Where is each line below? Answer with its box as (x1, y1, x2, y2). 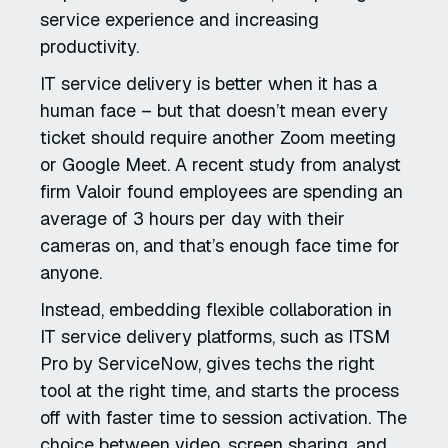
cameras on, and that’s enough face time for (40, 233, 400, 257)
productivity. (40, 34, 139, 58)
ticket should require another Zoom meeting (40, 125, 396, 149)
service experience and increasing (40, 7, 319, 31)
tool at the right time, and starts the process (40, 378, 399, 402)
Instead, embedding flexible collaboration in (40, 297, 392, 321)
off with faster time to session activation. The (40, 405, 407, 429)
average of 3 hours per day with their (40, 206, 345, 230)
